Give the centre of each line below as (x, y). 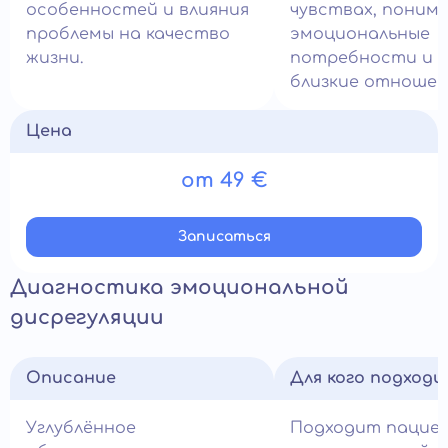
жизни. (54, 58)
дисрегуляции (87, 317)
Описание (71, 378)
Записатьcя (224, 236)
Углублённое (81, 428)
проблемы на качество (128, 34)
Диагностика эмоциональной (179, 287)
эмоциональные (360, 34)
